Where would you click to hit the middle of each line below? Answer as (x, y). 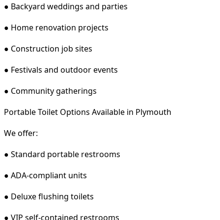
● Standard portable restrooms (62, 154)
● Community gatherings (50, 91)
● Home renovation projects (56, 27)
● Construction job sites (48, 48)
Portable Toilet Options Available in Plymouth (88, 112)
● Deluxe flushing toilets (49, 196)
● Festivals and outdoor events (61, 69)
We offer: (21, 133)
